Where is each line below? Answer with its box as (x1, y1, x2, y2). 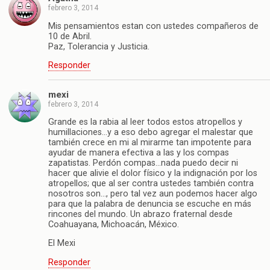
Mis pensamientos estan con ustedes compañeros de (48, 20, 259, 31)
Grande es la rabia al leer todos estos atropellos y (48, 117, 242, 128)
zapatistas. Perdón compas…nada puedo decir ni (48, 158, 238, 169)
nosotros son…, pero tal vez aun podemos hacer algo (48, 189, 257, 199)
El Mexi (48, 238, 75, 249)
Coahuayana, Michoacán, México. (48, 219, 179, 230)
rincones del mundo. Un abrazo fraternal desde (48, 209, 233, 220)
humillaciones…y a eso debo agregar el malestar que (48, 127, 253, 138)
